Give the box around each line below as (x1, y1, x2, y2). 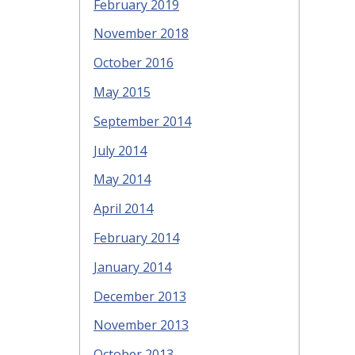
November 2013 (94, 316, 189, 334)
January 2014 (94, 258, 171, 276)
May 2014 (94, 170, 151, 189)
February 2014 (94, 229, 179, 247)
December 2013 (94, 287, 186, 305)
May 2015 (94, 83, 151, 101)
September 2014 (94, 112, 191, 130)
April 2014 (94, 200, 153, 218)
